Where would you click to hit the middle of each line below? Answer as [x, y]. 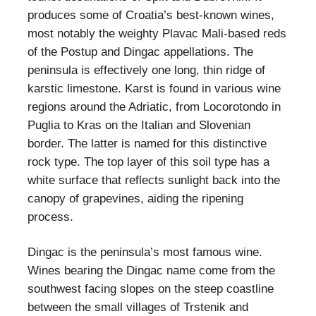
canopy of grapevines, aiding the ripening [135, 199]
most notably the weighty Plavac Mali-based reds [157, 34]
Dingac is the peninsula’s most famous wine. [145, 253]
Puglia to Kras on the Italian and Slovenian [139, 126]
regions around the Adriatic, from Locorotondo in [154, 107]
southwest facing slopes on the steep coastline [151, 289]
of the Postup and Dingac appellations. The [140, 52]
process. [50, 217]
